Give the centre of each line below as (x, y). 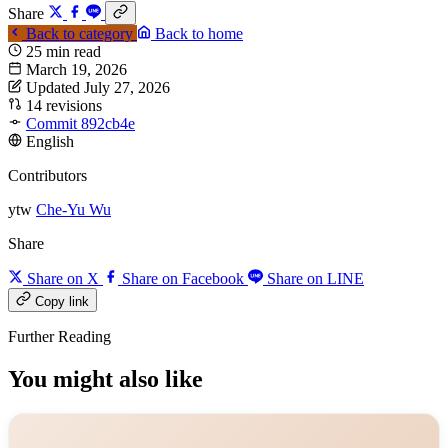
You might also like (105, 379)
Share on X (63, 279)
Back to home (197, 34)
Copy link (62, 302)
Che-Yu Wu (73, 210)
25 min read (63, 52)
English (50, 142)
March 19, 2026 (76, 70)
